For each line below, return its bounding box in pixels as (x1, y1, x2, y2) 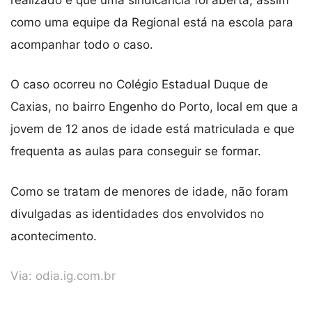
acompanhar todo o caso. (10, 37, 153, 52)
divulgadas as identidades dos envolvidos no (10, 206, 264, 221)
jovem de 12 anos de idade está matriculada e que (10, 122, 295, 136)
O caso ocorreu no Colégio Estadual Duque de (10, 77, 268, 92)
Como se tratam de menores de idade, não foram (10, 184, 288, 198)
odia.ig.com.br (36, 269, 116, 283)
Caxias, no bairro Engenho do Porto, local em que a (10, 100, 298, 114)
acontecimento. (10, 228, 97, 243)
